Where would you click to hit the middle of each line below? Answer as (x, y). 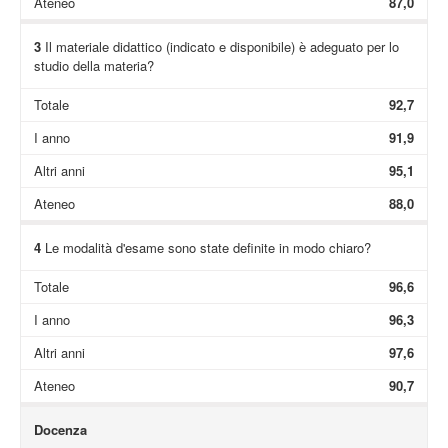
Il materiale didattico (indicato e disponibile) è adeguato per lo (219, 46)
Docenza (60, 429)
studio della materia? (93, 65)
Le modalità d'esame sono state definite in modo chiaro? (205, 247)
